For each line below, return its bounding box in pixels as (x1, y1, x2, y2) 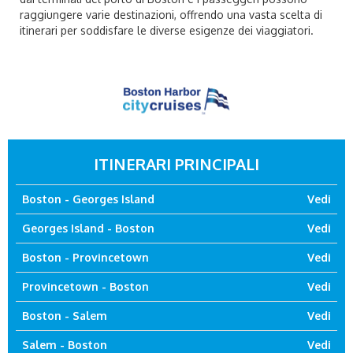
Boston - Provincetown (22, 251, 149, 264)
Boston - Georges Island (22, 192, 154, 206)
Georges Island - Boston (22, 221, 154, 235)
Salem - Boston (22, 338, 107, 351)
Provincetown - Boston (22, 280, 149, 293)
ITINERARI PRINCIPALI (94, 154, 259, 174)
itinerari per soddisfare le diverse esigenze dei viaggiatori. (20, 24, 314, 37)
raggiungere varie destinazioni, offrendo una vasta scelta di (20, 8, 322, 21)
